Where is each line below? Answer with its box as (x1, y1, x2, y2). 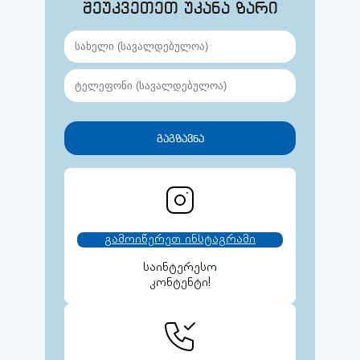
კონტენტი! (149, 276, 211, 290)
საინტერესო (143, 260, 217, 275)
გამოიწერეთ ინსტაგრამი (104, 232, 256, 247)
